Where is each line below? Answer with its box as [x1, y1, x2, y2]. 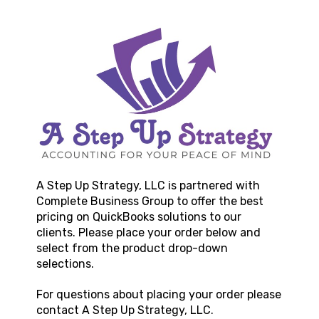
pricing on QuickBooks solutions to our [36, 209, 241, 224]
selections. [36, 256, 94, 271]
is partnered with [164, 178, 260, 192]
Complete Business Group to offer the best [36, 194, 263, 208]
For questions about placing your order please [36, 287, 281, 301]
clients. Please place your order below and [36, 225, 261, 239]
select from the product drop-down [36, 241, 228, 255]
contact [36, 303, 82, 317]
